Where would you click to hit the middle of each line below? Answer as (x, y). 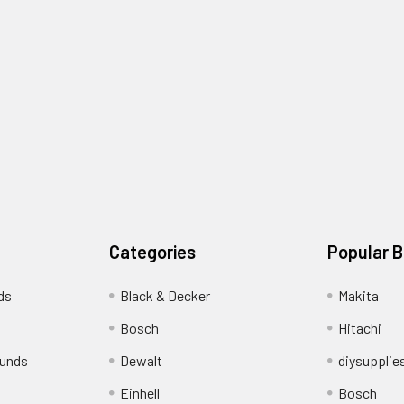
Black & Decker (165, 296)
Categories (153, 252)
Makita (358, 296)
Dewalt (142, 361)
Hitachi (359, 328)
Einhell (140, 393)
